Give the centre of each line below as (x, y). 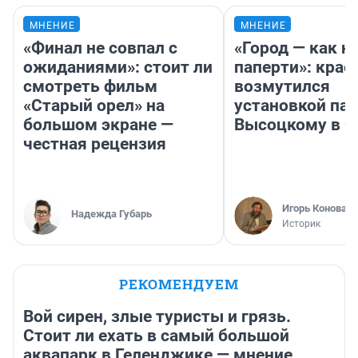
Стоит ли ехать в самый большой (156, 335)
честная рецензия (95, 143)
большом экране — (98, 124)
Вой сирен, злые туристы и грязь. (157, 316)
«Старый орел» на (94, 105)
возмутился (282, 86)
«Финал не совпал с (100, 48)
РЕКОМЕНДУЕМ (179, 284)
